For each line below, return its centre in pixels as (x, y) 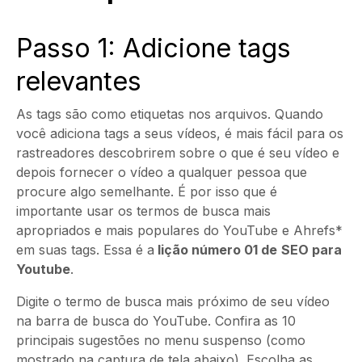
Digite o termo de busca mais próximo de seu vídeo (173, 301)
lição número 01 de (216, 250)
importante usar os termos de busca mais (143, 211)
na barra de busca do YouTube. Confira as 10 (156, 321)
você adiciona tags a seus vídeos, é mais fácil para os (180, 133)
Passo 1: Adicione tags (154, 48)
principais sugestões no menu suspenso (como (161, 340)
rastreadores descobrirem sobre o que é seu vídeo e (178, 153)
